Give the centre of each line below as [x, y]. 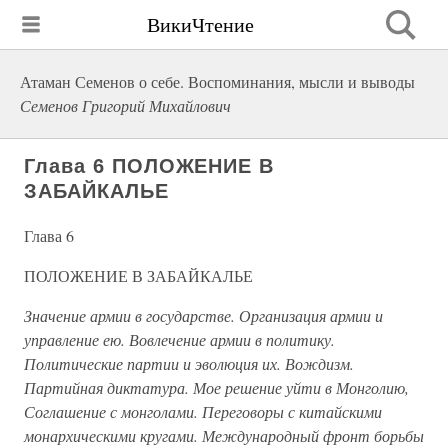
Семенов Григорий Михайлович [125, 105]
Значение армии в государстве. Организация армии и [203, 315]
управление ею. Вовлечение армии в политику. [179, 339]
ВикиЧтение [200, 24]
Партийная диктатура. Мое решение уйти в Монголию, [216, 387]
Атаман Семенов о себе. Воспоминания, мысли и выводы [217, 81]
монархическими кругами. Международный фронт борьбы [224, 435]
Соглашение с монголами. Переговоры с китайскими [203, 411]
